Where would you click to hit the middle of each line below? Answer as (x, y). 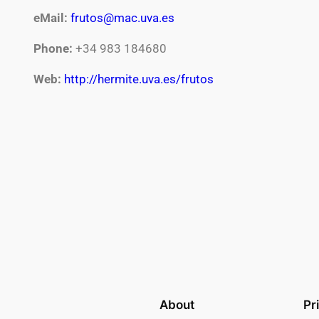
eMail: (51, 18)
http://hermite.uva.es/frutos (139, 79)
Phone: (53, 49)
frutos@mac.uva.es (123, 18)
